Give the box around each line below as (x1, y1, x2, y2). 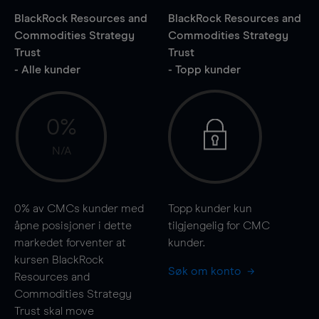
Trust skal (14, 305, 66, 317)
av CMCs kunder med (30, 202, 144, 214)
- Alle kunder (14, 63, 80, 75)
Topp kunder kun (167, 202, 252, 214)
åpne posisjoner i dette (14, 219, 132, 231)
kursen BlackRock (14, 253, 104, 266)
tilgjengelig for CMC (167, 219, 270, 231)
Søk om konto (167, 265, 244, 277)
